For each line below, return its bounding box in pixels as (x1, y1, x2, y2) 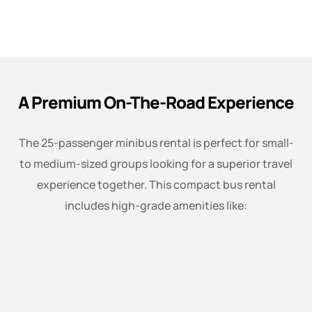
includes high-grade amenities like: (65, 198, 247, 214)
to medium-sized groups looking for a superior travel (19, 156, 292, 172)
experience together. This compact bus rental (36, 177, 276, 193)
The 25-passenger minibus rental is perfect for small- (18, 135, 294, 151)
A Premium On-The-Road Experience (18, 91, 294, 114)
